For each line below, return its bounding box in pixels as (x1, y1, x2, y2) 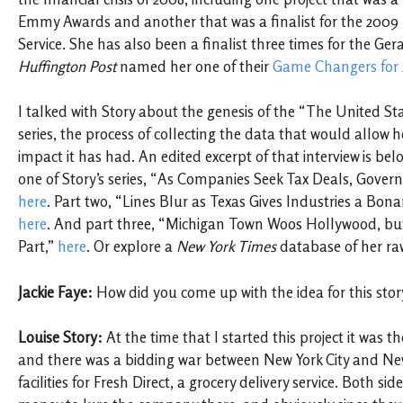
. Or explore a (86, 237, 176, 256)
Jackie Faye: (18, 282, 96, 301)
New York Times (176, 237, 276, 256)
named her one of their (116, 58, 273, 76)
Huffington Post (18, 58, 116, 76)
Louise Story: (18, 327, 103, 346)
